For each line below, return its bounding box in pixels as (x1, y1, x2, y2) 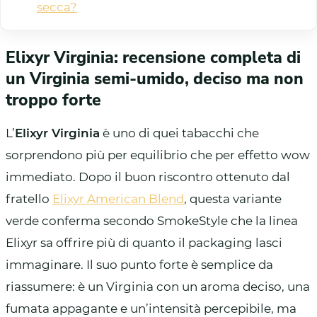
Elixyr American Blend (52, 191, 184, 206)
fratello (6, 191, 52, 206)
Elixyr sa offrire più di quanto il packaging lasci (6, 235, 282, 250)
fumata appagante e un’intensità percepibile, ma (6, 301, 296, 316)
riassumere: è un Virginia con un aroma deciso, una (6, 279, 310, 294)
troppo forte (6, 88, 101, 111)
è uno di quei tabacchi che (100, 125, 259, 140)
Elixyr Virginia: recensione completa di (6, 46, 301, 69)
